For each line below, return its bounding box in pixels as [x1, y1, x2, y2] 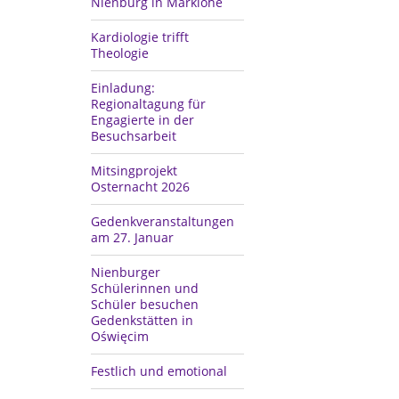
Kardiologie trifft [91, 28, 189, 45]
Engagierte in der [91, 110, 194, 128]
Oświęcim [91, 327, 149, 345]
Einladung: [91, 78, 155, 96]
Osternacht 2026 [91, 177, 190, 195]
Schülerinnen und [91, 279, 199, 297]
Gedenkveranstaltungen [91, 212, 234, 230]
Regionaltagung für [91, 94, 206, 112]
